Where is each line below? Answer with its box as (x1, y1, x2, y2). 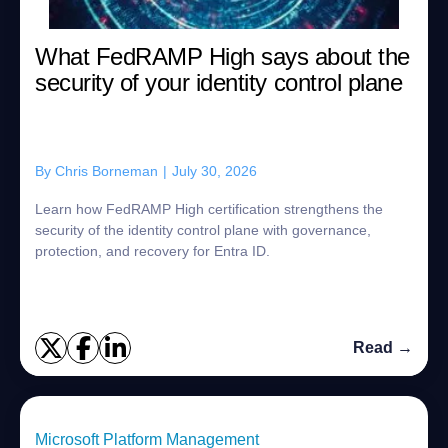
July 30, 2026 (172, 163, 257, 179)
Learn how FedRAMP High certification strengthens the (35, 201, 383, 217)
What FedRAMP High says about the (35, 43, 410, 70)
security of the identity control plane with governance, (35, 222, 371, 238)
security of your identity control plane (35, 69, 403, 96)
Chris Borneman (55, 163, 158, 179)
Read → (353, 339, 413, 356)
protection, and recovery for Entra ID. (35, 243, 270, 259)
